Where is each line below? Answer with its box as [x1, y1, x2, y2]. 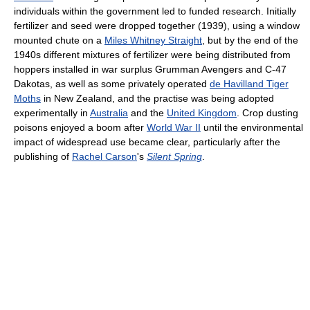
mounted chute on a [14, 34, 104, 46]
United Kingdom [167, 107, 237, 118]
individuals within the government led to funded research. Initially [14, 5, 296, 17]
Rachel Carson [72, 150, 137, 162]
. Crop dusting [237, 107, 298, 118]
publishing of [14, 150, 72, 162]
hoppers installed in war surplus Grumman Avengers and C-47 [14, 63, 286, 75]
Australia [90, 107, 128, 118]
